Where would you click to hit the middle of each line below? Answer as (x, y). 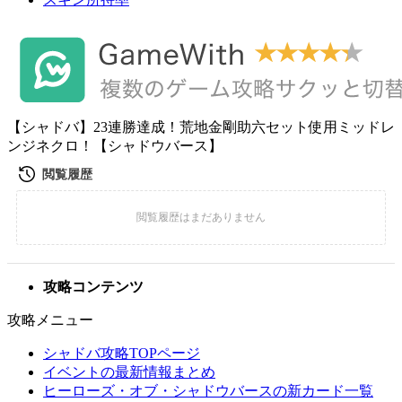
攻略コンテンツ (93, 287)
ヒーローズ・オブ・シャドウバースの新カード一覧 (208, 391)
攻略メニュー (50, 320)
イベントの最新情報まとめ (129, 372)
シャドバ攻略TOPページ (122, 353)
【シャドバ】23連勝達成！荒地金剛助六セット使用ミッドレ (201, 127)
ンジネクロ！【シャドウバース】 (115, 146)
